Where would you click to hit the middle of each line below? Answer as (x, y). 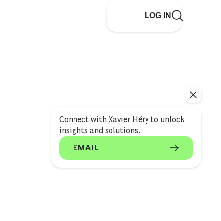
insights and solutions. (99, 130)
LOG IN (158, 16)
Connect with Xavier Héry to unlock (121, 120)
